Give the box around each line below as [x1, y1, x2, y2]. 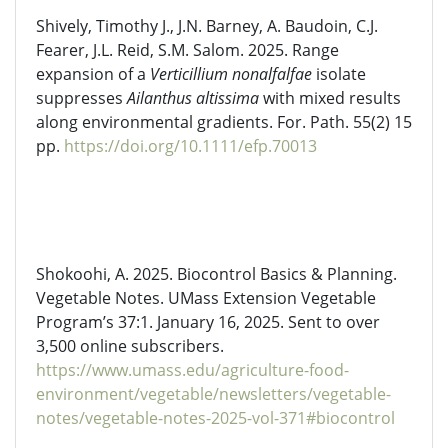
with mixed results [259, 87, 401, 109]
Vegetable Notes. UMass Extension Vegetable [36, 287, 376, 309]
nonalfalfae [232, 63, 312, 85]
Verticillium [150, 63, 232, 85]
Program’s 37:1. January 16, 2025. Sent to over [36, 311, 380, 333]
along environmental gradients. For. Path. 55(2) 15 [36, 111, 412, 133]
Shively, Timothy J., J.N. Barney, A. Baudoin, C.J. [36, 15, 378, 37]
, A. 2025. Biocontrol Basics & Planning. [107, 263, 397, 285]
